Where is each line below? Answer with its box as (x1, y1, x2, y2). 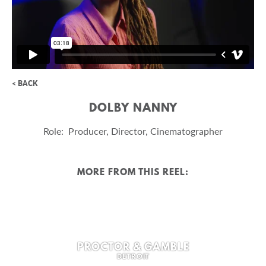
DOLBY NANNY (88, 102, 178, 115)
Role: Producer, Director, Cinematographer (43, 125, 223, 137)
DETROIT (116, 252, 150, 261)
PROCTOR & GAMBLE (77, 242, 189, 254)
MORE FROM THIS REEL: (77, 167, 189, 178)
